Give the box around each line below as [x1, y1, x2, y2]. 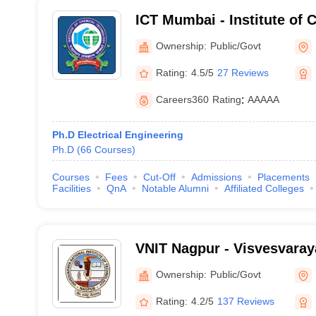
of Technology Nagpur [135, 259, 284, 274]
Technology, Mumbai [135, 30, 274, 46]
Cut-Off [142, 171, 176, 183]
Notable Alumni [141, 183, 209, 194]
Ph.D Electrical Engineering [51, 129, 183, 140]
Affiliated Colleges [224, 183, 304, 194]
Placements [257, 171, 310, 183]
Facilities [51, 183, 91, 194]
